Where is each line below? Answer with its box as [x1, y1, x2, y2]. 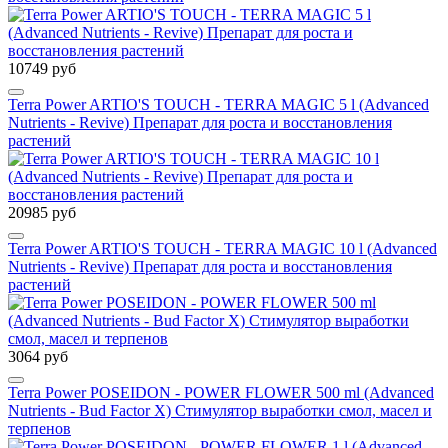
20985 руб [8, 203, 76, 221]
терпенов [8, 419, 71, 437]
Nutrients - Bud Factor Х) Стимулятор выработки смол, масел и [8, 401, 432, 419]
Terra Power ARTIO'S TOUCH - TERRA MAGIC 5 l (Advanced [8, 95, 429, 113]
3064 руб [8, 347, 68, 365]
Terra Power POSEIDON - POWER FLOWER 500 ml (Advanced [8, 383, 434, 401]
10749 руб [8, 59, 76, 77]
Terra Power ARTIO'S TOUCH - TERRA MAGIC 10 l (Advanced [8, 239, 437, 257]
